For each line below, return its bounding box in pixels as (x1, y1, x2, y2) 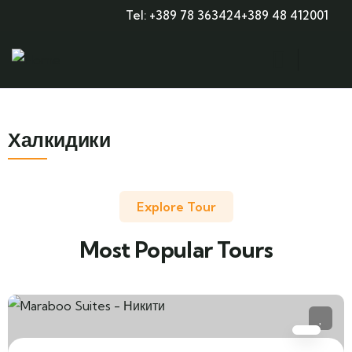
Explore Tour (136, 199, 216, 214)
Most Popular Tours (79, 236, 273, 263)
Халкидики (8, 127, 111, 152)
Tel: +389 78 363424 (126, 8, 241, 23)
